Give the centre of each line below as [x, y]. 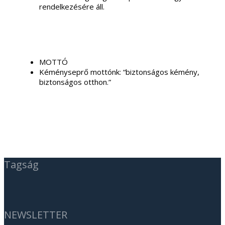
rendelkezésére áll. [72, 6]
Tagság [21, 165]
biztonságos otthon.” [75, 82]
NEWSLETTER [36, 215]
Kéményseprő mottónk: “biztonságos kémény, [119, 72]
